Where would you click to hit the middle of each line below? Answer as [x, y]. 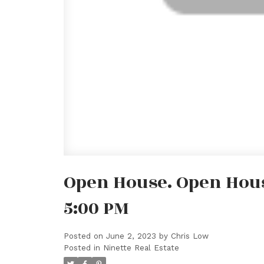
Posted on [85, 236]
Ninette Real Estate [141, 248]
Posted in [82, 248]
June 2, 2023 [131, 236]
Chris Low [189, 236]
